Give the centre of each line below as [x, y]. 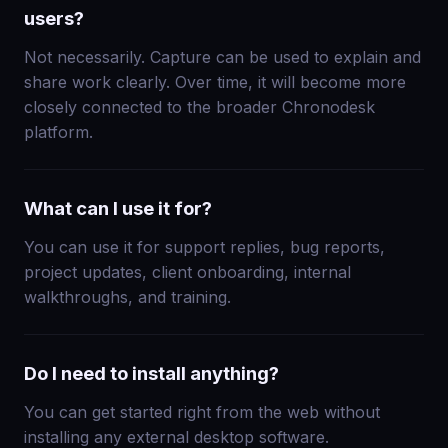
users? [54, 18]
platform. [58, 132]
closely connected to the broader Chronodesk [199, 107]
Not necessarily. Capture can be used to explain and [222, 57]
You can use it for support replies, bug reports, [204, 247]
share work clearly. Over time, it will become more [215, 82]
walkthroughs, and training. [127, 297]
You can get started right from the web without [202, 412]
